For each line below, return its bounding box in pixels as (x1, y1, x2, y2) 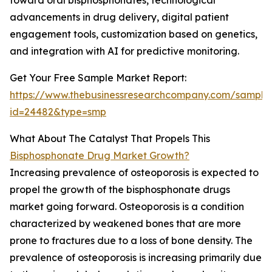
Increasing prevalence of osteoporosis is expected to (10, 166, 259, 179)
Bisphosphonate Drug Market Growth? (10, 149, 189, 162)
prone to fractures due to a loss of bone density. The (10, 234, 253, 247)
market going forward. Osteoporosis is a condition (10, 200, 244, 213)
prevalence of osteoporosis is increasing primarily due (10, 251, 262, 264)
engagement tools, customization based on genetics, (10, 28, 257, 41)
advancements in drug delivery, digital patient (10, 11, 229, 24)
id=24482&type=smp (10, 106, 106, 118)
